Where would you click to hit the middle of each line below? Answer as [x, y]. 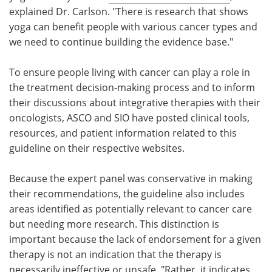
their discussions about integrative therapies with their [135, 102]
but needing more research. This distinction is [114, 224]
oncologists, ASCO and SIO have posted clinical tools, [129, 117]
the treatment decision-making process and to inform [132, 87]
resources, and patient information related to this [123, 133]
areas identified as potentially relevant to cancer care [131, 209]
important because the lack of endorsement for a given [135, 239]
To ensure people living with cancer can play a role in [130, 72]
